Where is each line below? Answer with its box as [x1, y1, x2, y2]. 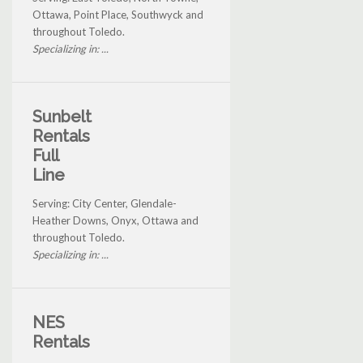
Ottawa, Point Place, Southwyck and [32, 8, 203, 22]
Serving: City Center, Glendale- [32, 197, 177, 211]
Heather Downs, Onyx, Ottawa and [32, 214, 199, 228]
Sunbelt [32, 107, 92, 127]
